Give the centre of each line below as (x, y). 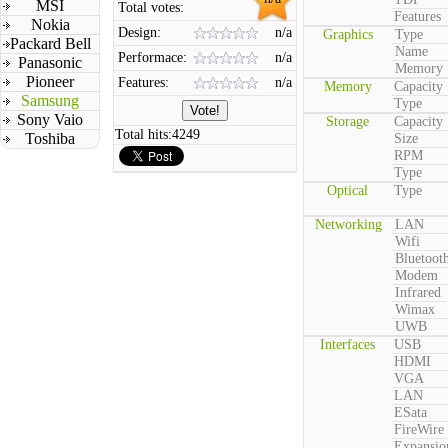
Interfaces (347, 344)
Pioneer (50, 81)
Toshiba (50, 138)
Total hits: (143, 134)
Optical (347, 190)
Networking (348, 224)
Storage (347, 121)
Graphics (348, 34)
